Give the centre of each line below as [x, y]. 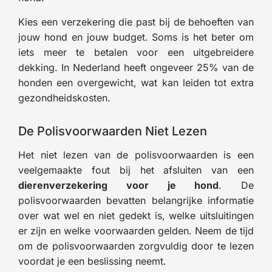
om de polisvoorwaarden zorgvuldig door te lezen [136, 246]
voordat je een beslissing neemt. [92, 261]
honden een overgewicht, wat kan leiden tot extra [136, 82]
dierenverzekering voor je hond [119, 185]
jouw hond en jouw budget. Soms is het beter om [136, 37]
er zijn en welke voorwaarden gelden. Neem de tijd [136, 230]
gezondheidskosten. [64, 97]
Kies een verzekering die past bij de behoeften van [136, 22]
